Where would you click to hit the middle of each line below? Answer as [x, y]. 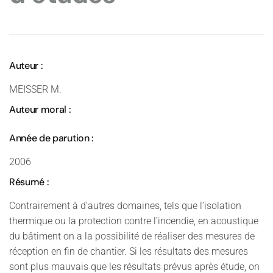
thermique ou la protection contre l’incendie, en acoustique [134, 221]
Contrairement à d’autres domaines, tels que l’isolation [125, 206]
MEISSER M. [35, 89]
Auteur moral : [40, 109]
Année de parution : [51, 138]
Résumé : [29, 182]
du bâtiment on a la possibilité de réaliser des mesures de [132, 236]
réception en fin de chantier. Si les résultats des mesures [129, 251]
